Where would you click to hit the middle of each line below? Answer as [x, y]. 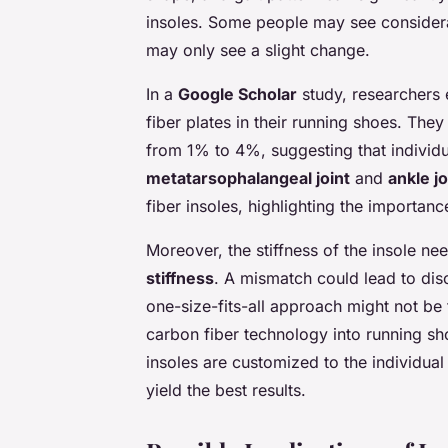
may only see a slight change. [258, 49]
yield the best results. [226, 389]
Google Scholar [237, 93]
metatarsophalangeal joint [248, 177]
